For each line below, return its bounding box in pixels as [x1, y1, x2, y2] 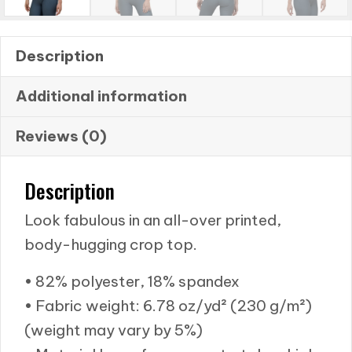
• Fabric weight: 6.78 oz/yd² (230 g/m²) [24, 295, 312, 315]
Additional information [16, 86, 187, 105]
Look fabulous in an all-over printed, [24, 210, 281, 229]
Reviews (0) [16, 126, 107, 145]
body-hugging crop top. [24, 234, 197, 254]
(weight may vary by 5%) [24, 320, 203, 339]
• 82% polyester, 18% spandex [24, 271, 240, 291]
